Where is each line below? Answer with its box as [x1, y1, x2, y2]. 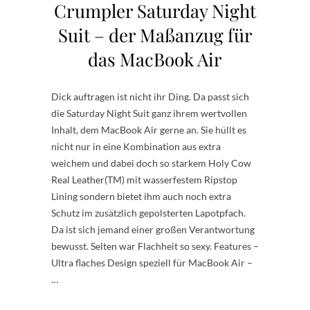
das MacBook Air [88, 47, 222, 71]
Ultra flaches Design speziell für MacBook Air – [51, 257, 253, 268]
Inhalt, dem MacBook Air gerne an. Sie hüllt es [51, 124, 246, 136]
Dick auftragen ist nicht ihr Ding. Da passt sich [51, 91, 249, 102]
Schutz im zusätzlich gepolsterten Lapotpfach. [51, 207, 246, 219]
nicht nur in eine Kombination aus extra [51, 140, 221, 152]
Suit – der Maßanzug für [57, 23, 253, 47]
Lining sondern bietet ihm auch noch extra [51, 190, 231, 202]
